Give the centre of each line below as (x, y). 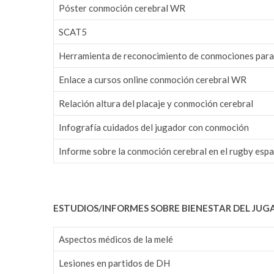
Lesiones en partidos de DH (114, 263)
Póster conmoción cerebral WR (122, 8)
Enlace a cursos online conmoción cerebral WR (153, 79)
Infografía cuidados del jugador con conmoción (154, 127)
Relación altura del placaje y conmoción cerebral (156, 103)
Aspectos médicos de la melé (116, 239)
